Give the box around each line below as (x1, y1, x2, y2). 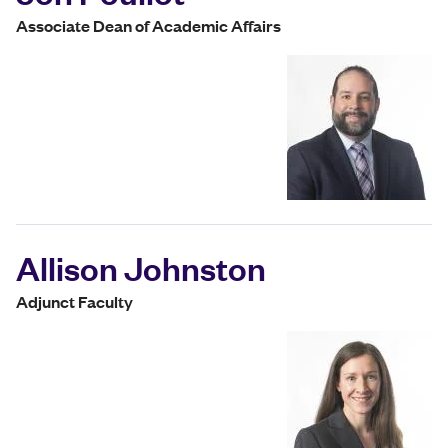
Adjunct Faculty (16, 290, 133, 314)
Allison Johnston (16, 245, 266, 290)
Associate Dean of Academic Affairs (16, 14, 281, 38)
